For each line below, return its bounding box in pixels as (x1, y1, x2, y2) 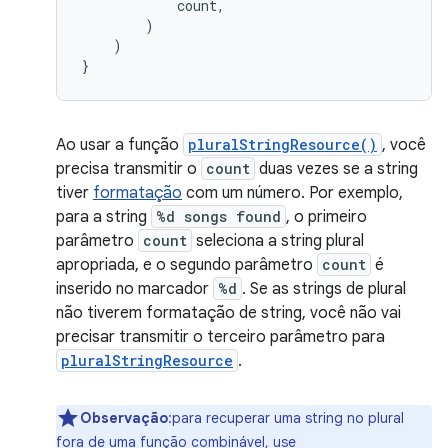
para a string (56, 207, 151, 227)
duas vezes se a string (255, 159, 418, 179)
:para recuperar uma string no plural (168, 409, 404, 427)
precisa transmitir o (56, 159, 201, 179)
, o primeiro (286, 207, 367, 227)
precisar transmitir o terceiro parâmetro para (56, 327, 385, 347)
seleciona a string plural (192, 231, 364, 251)
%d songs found (156, 207, 281, 226)
